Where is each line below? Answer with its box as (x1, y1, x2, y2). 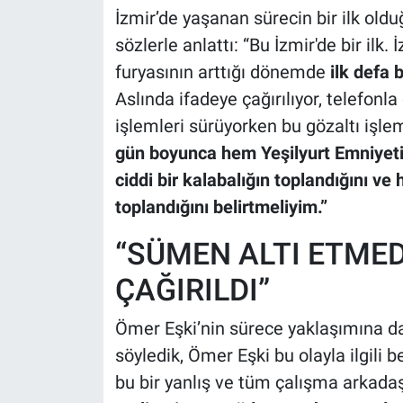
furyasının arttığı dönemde (114, 60, 330, 83)
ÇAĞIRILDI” (114, 271, 270, 308)
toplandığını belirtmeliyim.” (114, 195, 327, 218)
